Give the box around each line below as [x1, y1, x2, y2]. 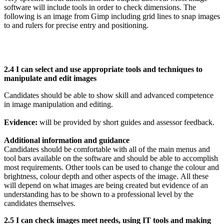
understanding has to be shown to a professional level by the [4, 189, 193, 198]
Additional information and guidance [4, 135, 129, 144]
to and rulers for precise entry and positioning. [4, 20, 148, 29]
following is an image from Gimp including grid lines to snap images [4, 11, 220, 20]
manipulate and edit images [4, 73, 96, 82]
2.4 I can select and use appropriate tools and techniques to [4, 64, 202, 73]
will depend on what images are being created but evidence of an [4, 180, 208, 189]
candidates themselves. [4, 198, 75, 207]
